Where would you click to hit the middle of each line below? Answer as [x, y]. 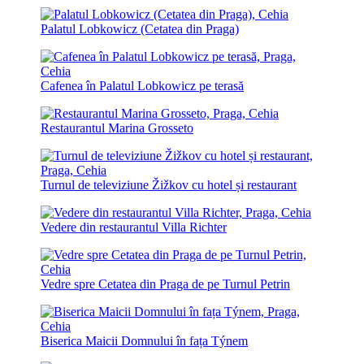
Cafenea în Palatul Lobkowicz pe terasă [142, 85]
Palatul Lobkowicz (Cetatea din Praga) [140, 28]
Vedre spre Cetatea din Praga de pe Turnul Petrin [165, 284]
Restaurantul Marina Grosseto [117, 128]
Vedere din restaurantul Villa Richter [134, 227]
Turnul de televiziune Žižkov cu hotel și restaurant [169, 184]
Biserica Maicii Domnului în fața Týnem [144, 340]
